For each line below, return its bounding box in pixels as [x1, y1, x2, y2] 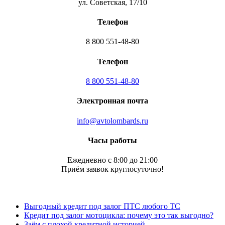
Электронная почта [77, 96, 148, 105]
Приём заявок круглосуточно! [61, 165, 164, 174]
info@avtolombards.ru [77, 116, 148, 125]
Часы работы [88, 136, 137, 145]
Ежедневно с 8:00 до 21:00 [67, 156, 158, 165]
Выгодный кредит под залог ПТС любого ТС [24, 202, 180, 211]
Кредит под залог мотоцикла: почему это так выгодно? [24, 211, 213, 220]
